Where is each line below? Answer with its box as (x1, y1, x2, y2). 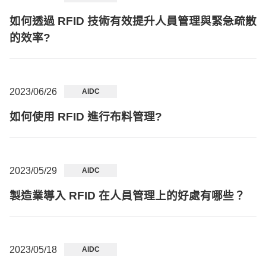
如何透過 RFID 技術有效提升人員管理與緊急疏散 (9, 15, 256, 27)
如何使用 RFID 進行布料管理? (9, 110, 162, 123)
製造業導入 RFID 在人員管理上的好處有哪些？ (9, 189, 245, 202)
